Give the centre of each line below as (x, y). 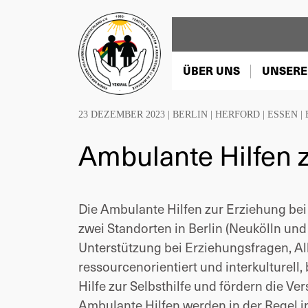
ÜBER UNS (211, 70)
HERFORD (238, 114)
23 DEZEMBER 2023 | (125, 114)
